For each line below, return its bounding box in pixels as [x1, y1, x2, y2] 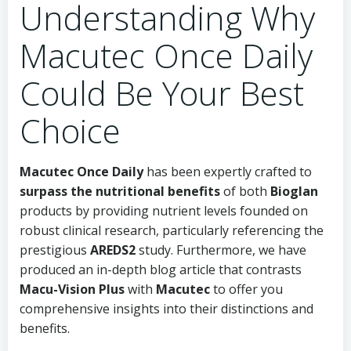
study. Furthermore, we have [136, 241, 306, 259]
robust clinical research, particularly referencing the [20, 222, 324, 239]
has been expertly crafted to [143, 163, 312, 180]
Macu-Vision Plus [20, 280, 125, 298]
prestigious [20, 241, 90, 259]
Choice [20, 108, 121, 153]
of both [220, 183, 270, 200]
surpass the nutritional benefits [20, 183, 220, 200]
